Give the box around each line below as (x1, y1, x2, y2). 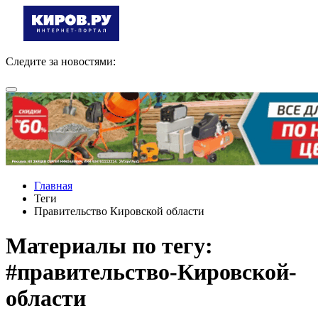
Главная (34, 180, 72, 192)
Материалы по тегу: (6, 233, 213, 259)
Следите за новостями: (6, 55, 116, 67)
